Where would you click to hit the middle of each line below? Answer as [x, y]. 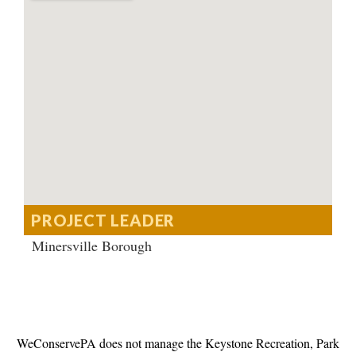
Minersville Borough [92, 246]
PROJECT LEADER [103, 221]
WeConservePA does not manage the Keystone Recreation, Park [178, 343]
